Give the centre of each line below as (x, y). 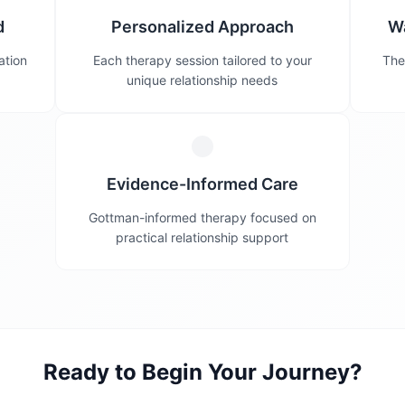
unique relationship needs (202, 80)
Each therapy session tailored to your (202, 60)
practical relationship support (202, 237)
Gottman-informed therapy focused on (202, 217)
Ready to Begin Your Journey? (202, 372)
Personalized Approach (202, 27)
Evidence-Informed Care (202, 184)
